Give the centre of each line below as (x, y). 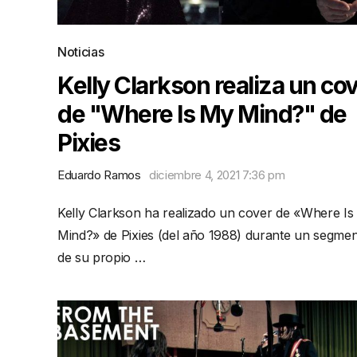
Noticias (81, 52)
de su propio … (102, 257)
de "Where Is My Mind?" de (202, 114)
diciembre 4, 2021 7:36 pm (217, 175)
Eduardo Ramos (99, 175)
